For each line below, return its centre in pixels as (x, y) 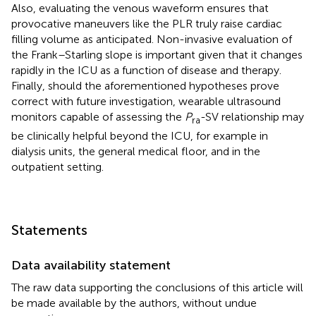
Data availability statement (91, 265)
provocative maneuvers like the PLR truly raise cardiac (147, 24)
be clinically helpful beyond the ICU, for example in (140, 135)
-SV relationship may (252, 117)
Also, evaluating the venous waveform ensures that (140, 8)
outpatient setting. (57, 166)
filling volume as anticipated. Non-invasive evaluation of (152, 39)
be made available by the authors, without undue (134, 303)
